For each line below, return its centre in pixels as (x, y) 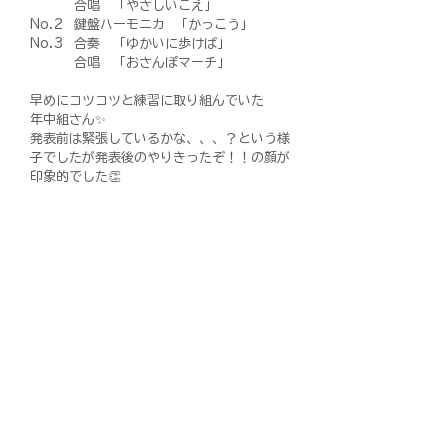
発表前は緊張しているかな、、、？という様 (160, 139)
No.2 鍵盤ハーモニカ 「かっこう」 (141, 25)
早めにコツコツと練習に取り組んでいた (147, 101)
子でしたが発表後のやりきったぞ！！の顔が (160, 158)
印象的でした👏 (75, 177)
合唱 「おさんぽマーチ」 (130, 63)
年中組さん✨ (68, 120)
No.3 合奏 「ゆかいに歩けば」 (130, 44)
